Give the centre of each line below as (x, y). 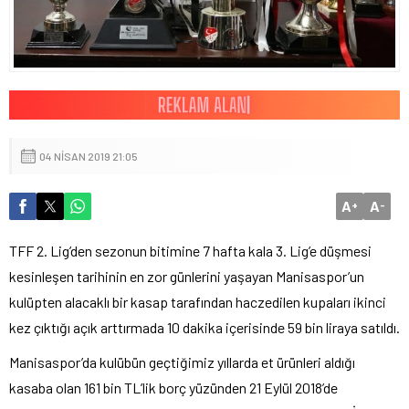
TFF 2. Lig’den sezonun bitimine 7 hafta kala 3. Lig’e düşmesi (190, 250)
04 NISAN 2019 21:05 (89, 156)
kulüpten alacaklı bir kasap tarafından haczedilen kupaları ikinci (198, 301)
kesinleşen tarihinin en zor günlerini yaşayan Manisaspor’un (187, 276)
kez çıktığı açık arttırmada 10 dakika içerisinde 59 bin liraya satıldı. (204, 327)
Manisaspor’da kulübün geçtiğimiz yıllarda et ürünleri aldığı (182, 362)
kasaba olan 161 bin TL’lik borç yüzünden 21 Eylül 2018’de (173, 387)
